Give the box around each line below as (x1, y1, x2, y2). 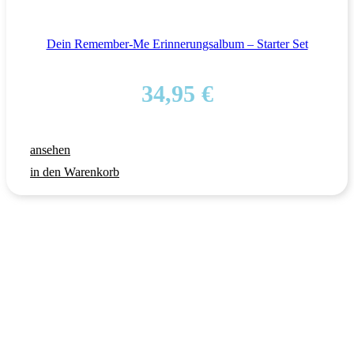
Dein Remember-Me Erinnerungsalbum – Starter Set (46, 36, 308, 51)
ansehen (30, 142, 70, 156)
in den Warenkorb (30, 164, 119, 179)
